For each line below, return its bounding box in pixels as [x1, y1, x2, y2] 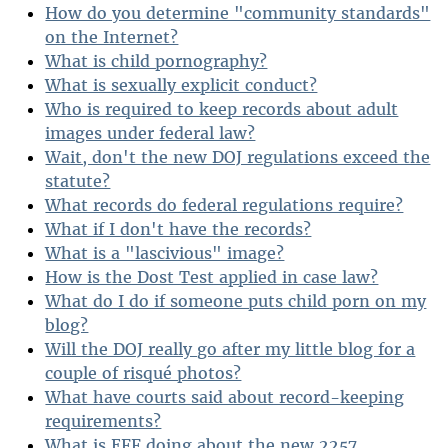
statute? [45, 170, 111, 191]
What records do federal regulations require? [45, 194, 404, 215]
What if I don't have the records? [45, 218, 312, 239]
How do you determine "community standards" [45, 2, 431, 23]
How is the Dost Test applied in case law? [45, 266, 379, 287]
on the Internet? [45, 26, 179, 47]
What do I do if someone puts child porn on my [45, 290, 427, 311]
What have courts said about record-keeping [45, 386, 405, 407]
